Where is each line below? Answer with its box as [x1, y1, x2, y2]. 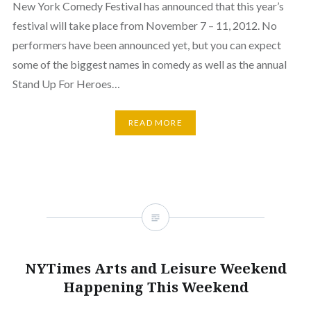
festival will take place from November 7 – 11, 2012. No [12, 18, 277, 32]
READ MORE [128, 117, 183, 128]
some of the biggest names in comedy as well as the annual [12, 57, 287, 71]
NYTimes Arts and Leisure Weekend [24, 258, 287, 278]
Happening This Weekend [62, 277, 249, 296]
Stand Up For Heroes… [12, 76, 120, 90]
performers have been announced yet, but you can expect [12, 37, 281, 51]
